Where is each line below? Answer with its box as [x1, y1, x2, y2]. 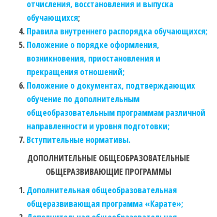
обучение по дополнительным [27, 93, 139, 105]
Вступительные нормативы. [27, 134, 130, 146]
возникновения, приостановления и [27, 52, 160, 64]
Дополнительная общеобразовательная [27, 184, 177, 196]
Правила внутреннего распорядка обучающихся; [27, 25, 207, 37]
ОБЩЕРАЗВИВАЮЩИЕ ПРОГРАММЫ [46, 166, 171, 178]
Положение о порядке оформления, [27, 39, 159, 51]
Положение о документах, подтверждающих [27, 79, 195, 92]
